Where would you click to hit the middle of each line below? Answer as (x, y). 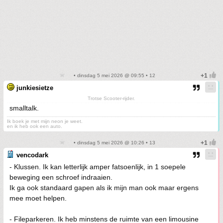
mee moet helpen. (38, 198)
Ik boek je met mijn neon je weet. (45, 121)
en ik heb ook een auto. (35, 126)
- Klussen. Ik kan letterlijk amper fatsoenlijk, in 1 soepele (98, 167)
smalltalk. (24, 108)
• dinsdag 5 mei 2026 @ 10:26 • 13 (113, 143)
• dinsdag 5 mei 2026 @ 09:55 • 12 (113, 75)
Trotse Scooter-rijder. (111, 98)
